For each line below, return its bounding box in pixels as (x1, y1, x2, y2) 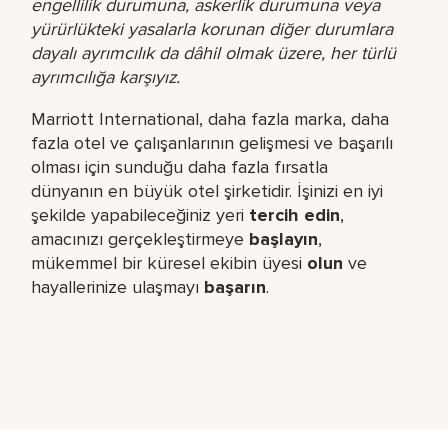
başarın (204, 275, 267, 298)
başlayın (249, 227, 319, 250)
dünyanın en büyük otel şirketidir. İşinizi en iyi (31, 179, 384, 202)
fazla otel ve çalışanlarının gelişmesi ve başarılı (31, 131, 394, 154)
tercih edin (249, 203, 341, 226)
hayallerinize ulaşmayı (31, 275, 205, 298)
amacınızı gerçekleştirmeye (31, 227, 250, 250)
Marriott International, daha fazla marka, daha (31, 107, 390, 130)
